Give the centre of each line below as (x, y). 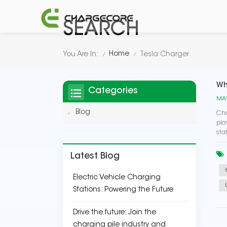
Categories (113, 91)
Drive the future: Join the (115, 213)
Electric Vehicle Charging (117, 178)
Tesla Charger (164, 54)
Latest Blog (95, 157)
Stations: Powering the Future (123, 190)
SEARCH (101, 30)
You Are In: (81, 54)
